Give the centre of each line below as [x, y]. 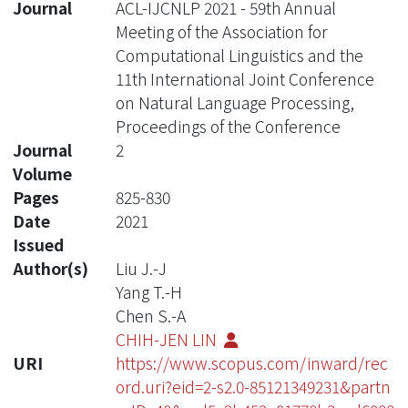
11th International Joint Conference [245, 78]
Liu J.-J [141, 268]
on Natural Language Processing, [235, 102]
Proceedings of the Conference [228, 126]
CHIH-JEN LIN [168, 339]
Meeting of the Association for [221, 31]
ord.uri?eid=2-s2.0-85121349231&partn [253, 386]
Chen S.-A [150, 315]
